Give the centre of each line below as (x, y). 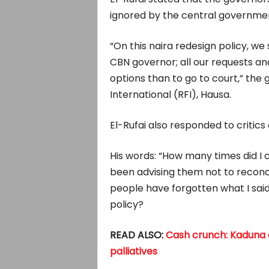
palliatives (133, 251)
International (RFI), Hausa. (170, 95)
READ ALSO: (138, 235)
